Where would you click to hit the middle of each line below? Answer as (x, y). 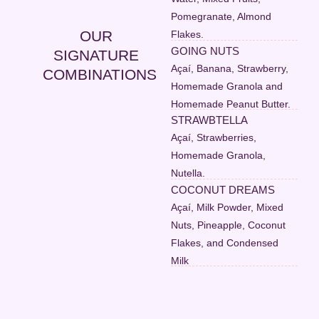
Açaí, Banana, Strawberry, (230, 68)
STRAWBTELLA (210, 120)
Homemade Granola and (227, 86)
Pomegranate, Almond (221, 17)
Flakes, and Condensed (225, 242)
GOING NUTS (205, 51)
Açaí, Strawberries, (214, 138)
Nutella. (188, 173)
